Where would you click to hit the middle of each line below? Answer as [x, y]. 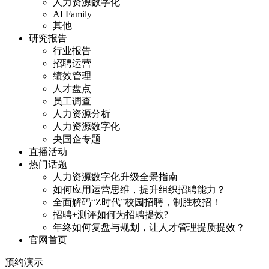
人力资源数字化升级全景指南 [115, 177]
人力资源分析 [82, 114]
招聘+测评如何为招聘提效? [110, 215]
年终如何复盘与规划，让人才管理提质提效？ [149, 227]
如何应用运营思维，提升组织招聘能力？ [139, 189]
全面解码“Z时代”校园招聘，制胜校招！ [137, 202]
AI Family [72, 14]
